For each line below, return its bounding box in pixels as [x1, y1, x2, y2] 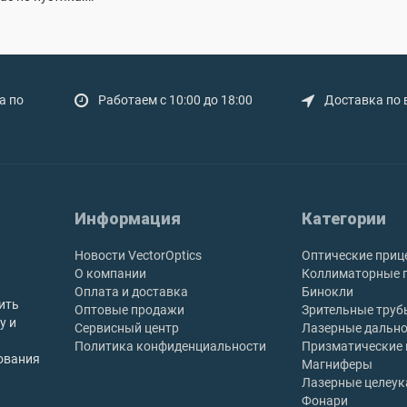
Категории [302, 209, 386, 228]
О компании [74, 266, 146, 281]
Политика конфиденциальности [74, 339, 266, 353]
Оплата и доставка [74, 284, 188, 299]
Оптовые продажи [74, 303, 184, 317]
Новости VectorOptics [74, 248, 202, 263]
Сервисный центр [74, 321, 179, 335]
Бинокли [302, 284, 353, 299]
